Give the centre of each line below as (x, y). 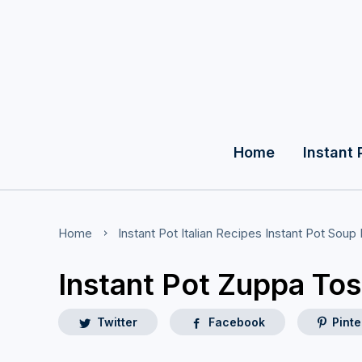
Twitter (117, 322)
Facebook (237, 322)
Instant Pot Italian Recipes (190, 233)
